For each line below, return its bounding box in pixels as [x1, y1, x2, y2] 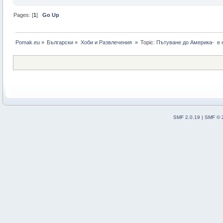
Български [47, 39, 74, 45]
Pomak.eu [15, 39, 40, 45]
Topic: [140, 39, 157, 45]
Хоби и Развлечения [80, 39, 133, 45]
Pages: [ [13, 11, 34, 18]
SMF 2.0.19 [173, 114, 200, 120]
